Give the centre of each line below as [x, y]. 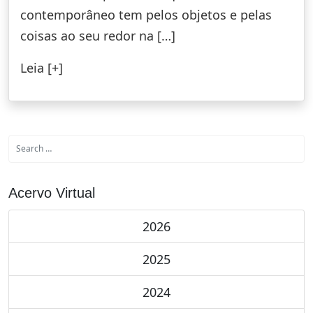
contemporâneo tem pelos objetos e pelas [146, 14]
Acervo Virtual [52, 192]
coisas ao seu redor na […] [98, 35]
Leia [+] [42, 67]
